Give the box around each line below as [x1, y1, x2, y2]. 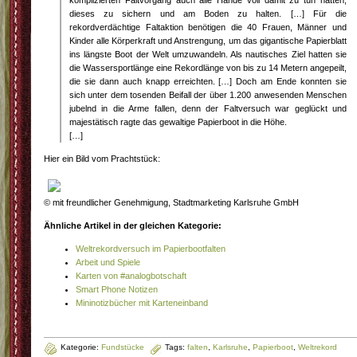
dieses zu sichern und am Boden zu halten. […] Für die [69, 9, 347, 18]
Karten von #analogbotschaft [76, 271, 186, 280]
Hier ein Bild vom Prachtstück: [44, 154, 160, 163]
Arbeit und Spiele [76, 257, 140, 267]
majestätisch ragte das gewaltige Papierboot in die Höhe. [69, 117, 287, 127]
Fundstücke [101, 343, 144, 351]
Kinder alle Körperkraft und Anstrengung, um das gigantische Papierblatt [69, 36, 347, 45]
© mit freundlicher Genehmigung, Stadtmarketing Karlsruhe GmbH [44, 198, 299, 207]
